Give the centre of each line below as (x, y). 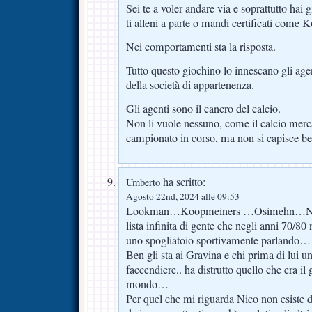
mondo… (147, 284)
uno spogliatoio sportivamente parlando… (218, 240)
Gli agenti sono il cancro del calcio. (203, 109)
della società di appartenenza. (190, 85)
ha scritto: (183, 182)
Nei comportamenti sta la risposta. (201, 47)
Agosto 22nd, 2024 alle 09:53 (183, 196)
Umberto (143, 182)
